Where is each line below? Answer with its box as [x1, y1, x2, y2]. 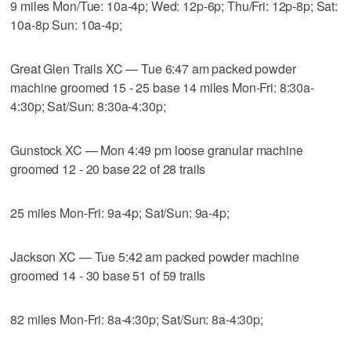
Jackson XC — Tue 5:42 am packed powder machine [10, 247, 299, 266]
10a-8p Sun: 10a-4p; [10, 15, 122, 34]
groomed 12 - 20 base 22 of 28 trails [10, 159, 206, 178]
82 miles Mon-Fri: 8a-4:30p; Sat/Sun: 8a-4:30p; [10, 309, 263, 328]
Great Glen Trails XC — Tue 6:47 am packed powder [10, 59, 296, 78]
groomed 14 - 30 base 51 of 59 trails [10, 266, 206, 284]
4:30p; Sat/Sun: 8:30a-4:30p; [10, 96, 166, 115]
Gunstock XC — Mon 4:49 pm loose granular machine [10, 140, 303, 159]
